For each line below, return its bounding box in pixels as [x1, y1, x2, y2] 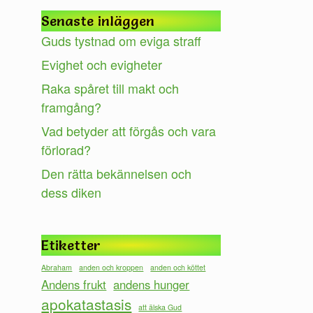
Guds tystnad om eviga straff [41, 31, 202, 50]
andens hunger [113, 275, 190, 293]
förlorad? [41, 140, 92, 159]
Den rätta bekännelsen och [41, 163, 192, 182]
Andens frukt [41, 275, 107, 293]
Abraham [41, 261, 73, 272]
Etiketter [41, 236, 101, 254]
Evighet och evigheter [41, 54, 163, 73]
